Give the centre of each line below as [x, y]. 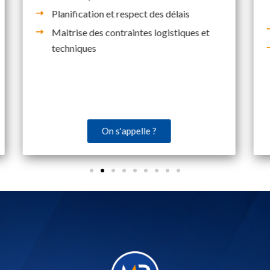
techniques [74, 48]
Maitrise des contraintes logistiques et [130, 32]
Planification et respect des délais [121, 13]
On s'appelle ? [129, 130]
